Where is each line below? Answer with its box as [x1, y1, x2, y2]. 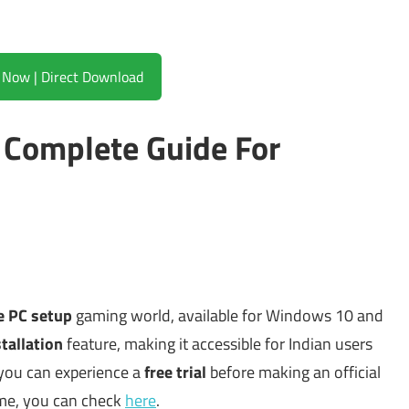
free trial [144, 360, 206, 385]
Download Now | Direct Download [40, 66, 143, 89]
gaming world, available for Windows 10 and [72, 303, 383, 329]
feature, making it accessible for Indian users [63, 331, 372, 357]
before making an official [206, 360, 381, 385]
